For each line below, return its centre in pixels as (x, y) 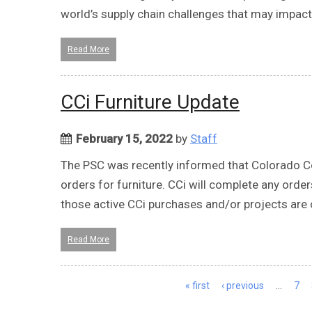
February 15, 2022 (124, 138)
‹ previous (243, 285)
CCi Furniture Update (150, 102)
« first (197, 285)
